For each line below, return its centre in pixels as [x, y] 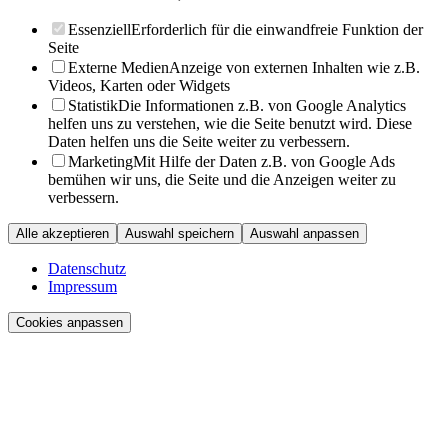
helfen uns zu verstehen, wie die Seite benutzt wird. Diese [230, 124]
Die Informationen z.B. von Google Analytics [262, 106]
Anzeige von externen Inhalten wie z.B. [294, 68]
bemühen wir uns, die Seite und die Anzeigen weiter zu [222, 180]
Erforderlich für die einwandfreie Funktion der [277, 30]
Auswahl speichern [179, 234]
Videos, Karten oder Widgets [139, 86]
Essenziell [99, 30]
